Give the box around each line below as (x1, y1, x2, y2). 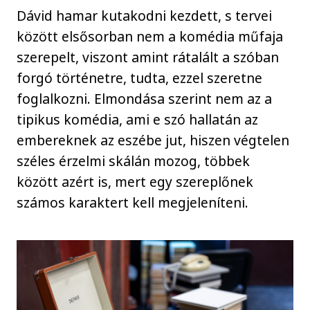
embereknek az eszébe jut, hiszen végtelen (17, 130, 290, 149)
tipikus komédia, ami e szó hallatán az (17, 109, 259, 129)
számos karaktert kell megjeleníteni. (17, 192, 249, 212)
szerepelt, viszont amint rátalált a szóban (17, 47, 280, 66)
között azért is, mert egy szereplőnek (17, 172, 254, 191)
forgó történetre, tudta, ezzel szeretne (17, 68, 263, 87)
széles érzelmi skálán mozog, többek (17, 151, 250, 170)
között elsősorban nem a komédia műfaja (17, 26, 284, 46)
